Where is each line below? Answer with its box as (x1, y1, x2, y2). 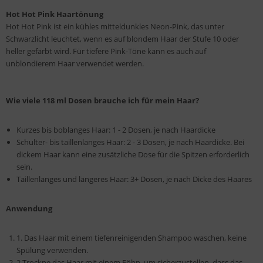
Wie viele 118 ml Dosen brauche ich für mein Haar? (6, 95, 199, 106)
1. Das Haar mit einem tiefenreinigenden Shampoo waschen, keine (16, 232, 247, 244)
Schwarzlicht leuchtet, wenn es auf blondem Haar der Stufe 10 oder (6, 33, 239, 45)
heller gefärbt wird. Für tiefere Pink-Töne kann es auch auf (6, 46, 206, 57)
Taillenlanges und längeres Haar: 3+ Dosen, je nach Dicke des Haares (16, 174, 252, 185)
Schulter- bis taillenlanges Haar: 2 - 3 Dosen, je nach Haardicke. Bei (16, 137, 244, 148)
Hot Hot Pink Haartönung (6, 9, 103, 20)
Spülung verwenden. (16, 245, 88, 256)
